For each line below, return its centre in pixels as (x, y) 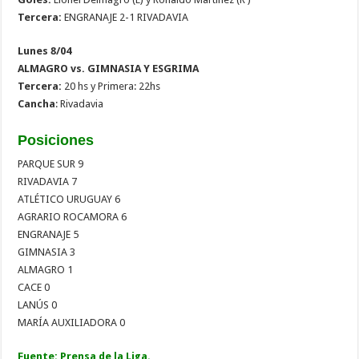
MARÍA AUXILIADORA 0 (72, 322)
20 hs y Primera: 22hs (111, 86)
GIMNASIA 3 (47, 252)
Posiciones (56, 140)
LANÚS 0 (38, 305)
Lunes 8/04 (45, 50)
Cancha (37, 103)
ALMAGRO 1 (46, 269)
